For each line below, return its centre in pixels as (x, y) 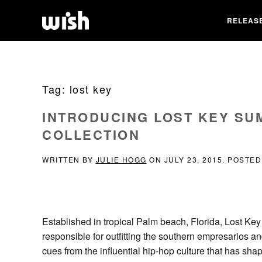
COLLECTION (91, 135)
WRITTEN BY (69, 159)
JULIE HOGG (121, 159)
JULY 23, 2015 (193, 159)
